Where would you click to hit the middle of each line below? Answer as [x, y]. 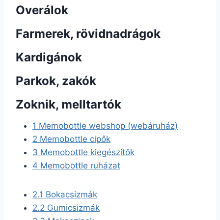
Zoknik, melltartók [69, 104]
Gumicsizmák [72, 208]
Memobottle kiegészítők [86, 152]
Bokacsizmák [70, 194]
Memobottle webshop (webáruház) [107, 126]
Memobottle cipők [74, 139]
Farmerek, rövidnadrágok [88, 34]
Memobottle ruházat [79, 165]
